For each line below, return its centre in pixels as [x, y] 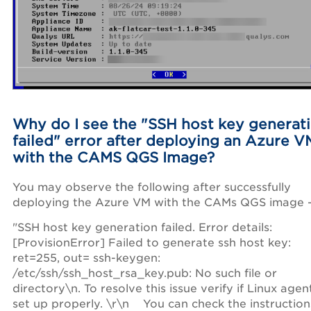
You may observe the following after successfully [152, 187]
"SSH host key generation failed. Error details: [142, 228]
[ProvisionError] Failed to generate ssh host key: [152, 243]
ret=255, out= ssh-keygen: [86, 258]
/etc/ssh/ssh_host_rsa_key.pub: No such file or [145, 274]
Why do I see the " [80, 125]
